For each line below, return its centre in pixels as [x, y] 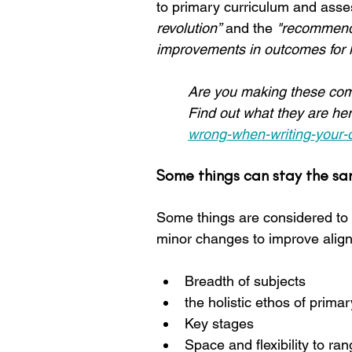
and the [249, 28]
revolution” [189, 28]
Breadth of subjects [245, 281]
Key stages [219, 323]
